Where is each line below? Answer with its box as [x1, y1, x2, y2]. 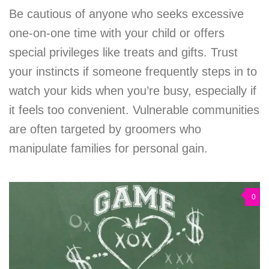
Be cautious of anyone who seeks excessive [9, 7, 244, 21]
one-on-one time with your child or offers [9, 26, 225, 40]
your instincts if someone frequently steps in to [9, 65, 257, 79]
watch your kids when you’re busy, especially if [9, 84, 256, 98]
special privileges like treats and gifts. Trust [9, 46, 238, 59]
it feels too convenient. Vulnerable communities [9, 103, 259, 117]
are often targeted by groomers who [9, 122, 201, 136]
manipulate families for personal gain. [9, 142, 208, 156]
